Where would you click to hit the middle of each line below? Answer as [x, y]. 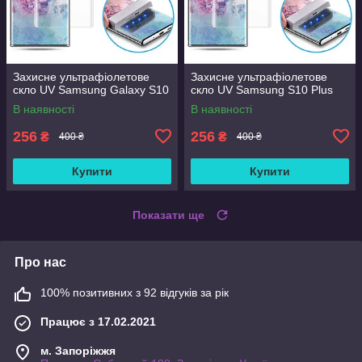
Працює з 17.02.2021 [98, 321]
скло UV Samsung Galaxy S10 [91, 89]
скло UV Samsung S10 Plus [262, 89]
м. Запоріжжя [78, 350]
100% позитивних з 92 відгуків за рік [135, 292]
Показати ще [168, 215]
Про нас [40, 262]
